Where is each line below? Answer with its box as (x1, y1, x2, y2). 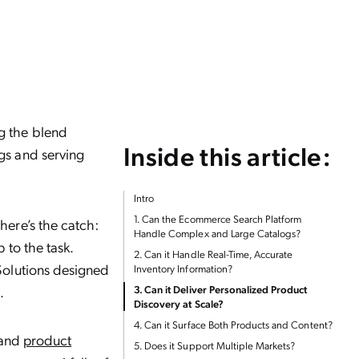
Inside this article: (123, 139, 332, 172)
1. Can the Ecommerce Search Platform (134, 212, 302, 225)
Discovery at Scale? (134, 296, 224, 310)
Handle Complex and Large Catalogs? (134, 226, 301, 240)
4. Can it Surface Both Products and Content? (134, 317, 333, 331)
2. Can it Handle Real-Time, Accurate (134, 247, 293, 260)
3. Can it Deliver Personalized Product (134, 282, 308, 296)
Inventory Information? (134, 261, 232, 275)
